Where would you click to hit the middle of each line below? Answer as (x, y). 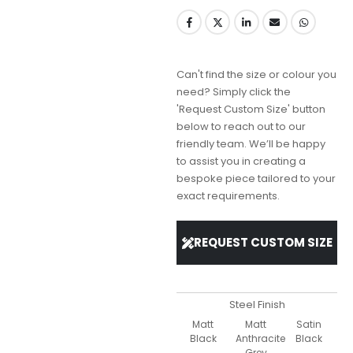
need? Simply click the (234, 92)
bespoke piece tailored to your (256, 179)
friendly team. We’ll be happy (251, 144)
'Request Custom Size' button (251, 110)
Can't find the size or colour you (256, 75)
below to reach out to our (241, 127)
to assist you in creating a (241, 162)
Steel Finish (257, 305)
